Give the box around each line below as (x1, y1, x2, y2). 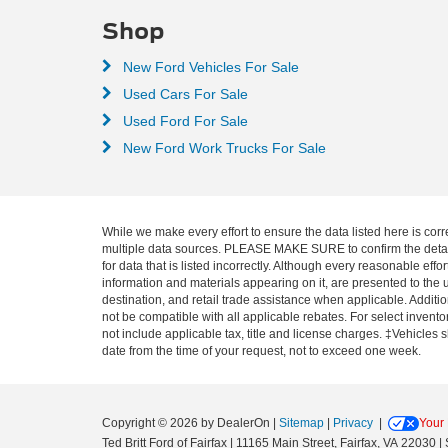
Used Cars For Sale (119, 85, 248, 102)
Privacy (333, 415, 373, 430)
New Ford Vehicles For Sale (119, 58, 299, 75)
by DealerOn (201, 415, 270, 430)
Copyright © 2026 (102, 415, 201, 430)
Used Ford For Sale (119, 112, 248, 129)
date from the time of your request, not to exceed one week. (102, 343, 421, 358)
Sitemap (279, 415, 324, 430)
